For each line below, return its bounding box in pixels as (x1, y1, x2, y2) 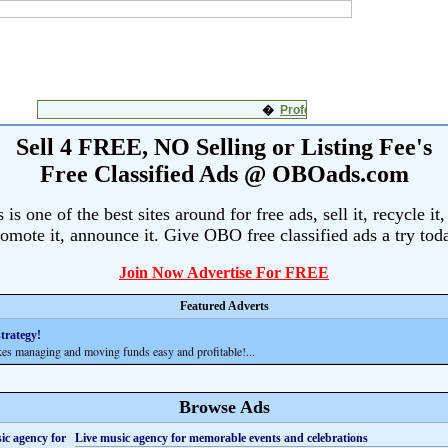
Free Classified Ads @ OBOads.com (39, 161, 409, 187)
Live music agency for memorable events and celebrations (75, 431, 368, 446)
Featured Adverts (179, 299, 269, 314)
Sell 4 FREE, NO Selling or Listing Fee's (16, 134, 432, 160)
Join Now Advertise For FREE (119, 264, 329, 282)
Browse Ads (178, 397, 270, 418)
